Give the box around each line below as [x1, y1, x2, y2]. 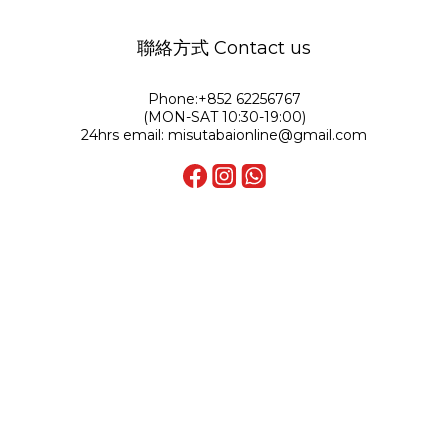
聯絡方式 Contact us [137, 37, 311, 59]
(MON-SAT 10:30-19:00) [142, 108, 306, 126]
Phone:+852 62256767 [147, 90, 301, 108]
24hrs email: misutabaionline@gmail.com [81, 126, 367, 144]
